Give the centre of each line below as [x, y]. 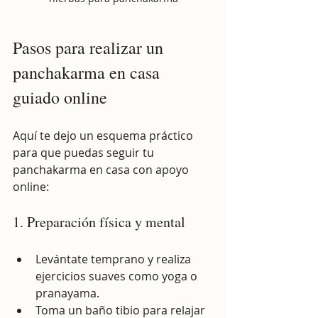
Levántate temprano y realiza [115, 259]
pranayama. [67, 293]
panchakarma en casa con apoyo [102, 169]
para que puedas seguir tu [85, 152]
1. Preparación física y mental [99, 221]
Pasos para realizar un [90, 47]
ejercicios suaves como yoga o [118, 276]
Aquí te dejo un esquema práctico [104, 135]
